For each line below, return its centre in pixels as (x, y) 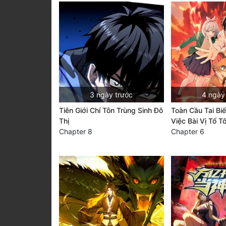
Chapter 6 (187, 131)
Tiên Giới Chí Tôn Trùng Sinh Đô (111, 110)
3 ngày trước (111, 95)
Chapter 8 (76, 131)
